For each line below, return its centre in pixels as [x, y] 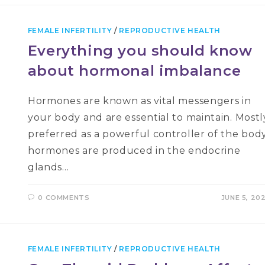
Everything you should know [140, 51]
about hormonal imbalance [134, 71]
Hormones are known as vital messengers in [139, 101]
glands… [48, 167]
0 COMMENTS [64, 198]
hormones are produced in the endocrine [134, 151]
